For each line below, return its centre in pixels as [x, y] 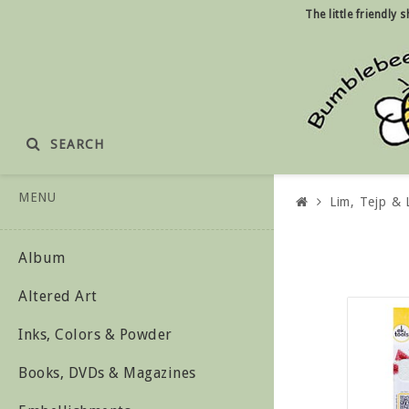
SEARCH [77, 144]
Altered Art [58, 296]
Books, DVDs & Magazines [107, 373]
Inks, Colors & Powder [95, 335]
